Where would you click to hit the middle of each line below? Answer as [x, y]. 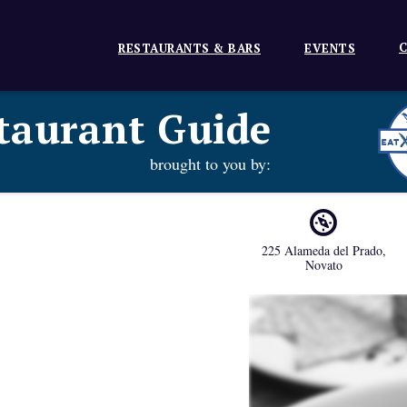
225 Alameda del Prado [322, 250]
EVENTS [330, 48]
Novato [323, 265]
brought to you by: [211, 164]
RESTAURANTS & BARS [189, 48]
